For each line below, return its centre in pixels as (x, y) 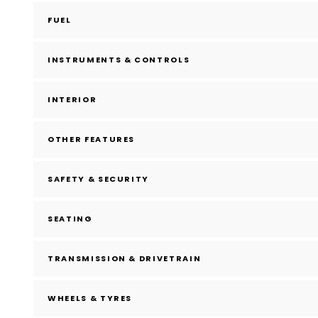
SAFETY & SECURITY (99, 179)
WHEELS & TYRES (90, 298)
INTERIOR (72, 100)
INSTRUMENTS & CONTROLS (119, 60)
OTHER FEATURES (92, 139)
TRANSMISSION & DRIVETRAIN (125, 259)
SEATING (70, 219)
